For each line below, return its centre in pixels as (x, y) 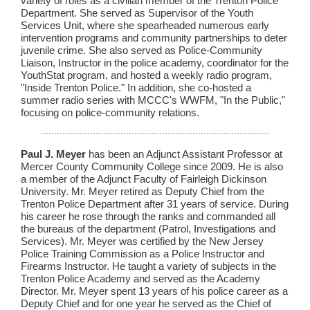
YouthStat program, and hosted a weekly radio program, (146, 75)
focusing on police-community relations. (110, 112)
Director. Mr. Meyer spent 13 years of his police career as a (154, 291)
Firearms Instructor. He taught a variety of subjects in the (148, 266)
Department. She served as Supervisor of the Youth (137, 13)
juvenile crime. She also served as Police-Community (142, 50)
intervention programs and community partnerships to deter (154, 38)
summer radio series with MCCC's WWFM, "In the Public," (153, 100)
